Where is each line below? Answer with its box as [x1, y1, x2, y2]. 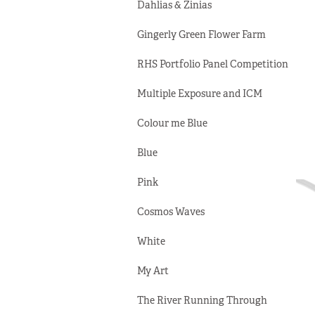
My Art [136, 264, 169, 277]
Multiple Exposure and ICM [136, 87, 262, 100]
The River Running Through [136, 294, 267, 307]
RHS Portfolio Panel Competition [136, 58, 288, 70]
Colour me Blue [136, 117, 207, 129]
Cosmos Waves [136, 205, 205, 218]
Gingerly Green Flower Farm [136, 28, 266, 41]
